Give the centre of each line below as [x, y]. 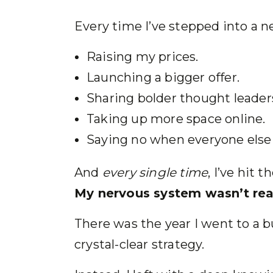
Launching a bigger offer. [163, 77]
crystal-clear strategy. [140, 244]
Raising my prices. [143, 57]
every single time [155, 172]
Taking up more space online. [176, 119]
